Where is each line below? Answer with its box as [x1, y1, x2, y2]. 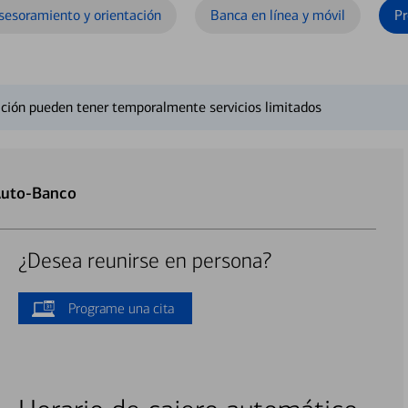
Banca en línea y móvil [210, 6, 345, 24]
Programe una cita [67, 300, 174, 317]
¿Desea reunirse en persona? [17, 248, 271, 274]
